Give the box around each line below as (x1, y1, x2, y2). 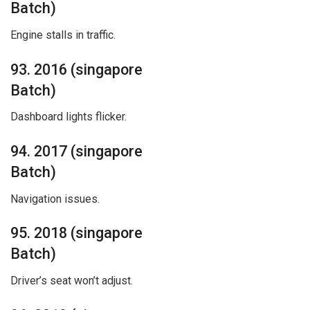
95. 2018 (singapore (10, 224, 143, 242)
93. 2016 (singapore (10, 60, 143, 78)
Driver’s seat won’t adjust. (10, 274, 133, 288)
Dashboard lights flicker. (10, 110, 127, 124)
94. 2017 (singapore (10, 142, 143, 160)
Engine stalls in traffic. (10, 28, 116, 42)
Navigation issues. (10, 192, 100, 206)
